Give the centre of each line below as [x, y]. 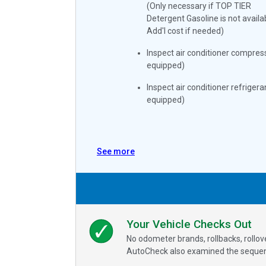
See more [116, 151]
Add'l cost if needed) [185, 31]
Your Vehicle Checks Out [189, 224]
